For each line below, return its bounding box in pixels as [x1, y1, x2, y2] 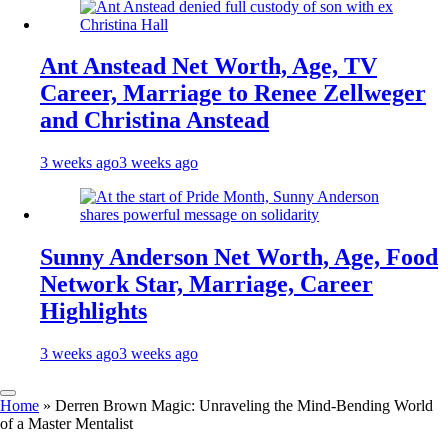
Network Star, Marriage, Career [40, 271, 373, 298]
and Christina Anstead [40, 107, 269, 134]
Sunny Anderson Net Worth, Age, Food [40, 244, 438, 271]
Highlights [40, 298, 147, 325]
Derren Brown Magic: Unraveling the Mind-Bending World [55, 397, 433, 415]
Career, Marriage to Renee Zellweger [40, 80, 426, 107]
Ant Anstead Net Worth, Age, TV [40, 53, 377, 80]
